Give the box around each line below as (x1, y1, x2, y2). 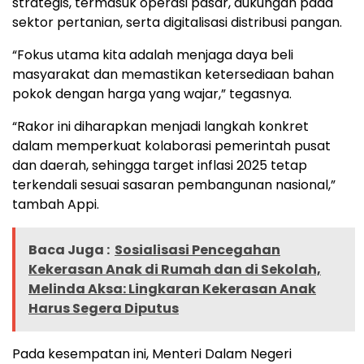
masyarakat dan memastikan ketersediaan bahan (12, 64, 334, 84)
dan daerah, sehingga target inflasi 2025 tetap (12, 155, 307, 175)
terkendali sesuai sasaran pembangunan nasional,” (12, 175, 336, 194)
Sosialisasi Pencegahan (115, 240, 280, 259)
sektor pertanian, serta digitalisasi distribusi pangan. (12, 12, 342, 32)
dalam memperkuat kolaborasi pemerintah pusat (12, 136, 331, 155)
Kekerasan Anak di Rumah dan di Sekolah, (28, 259, 321, 279)
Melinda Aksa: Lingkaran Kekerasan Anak (28, 279, 316, 298)
